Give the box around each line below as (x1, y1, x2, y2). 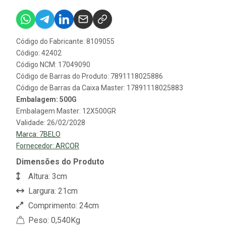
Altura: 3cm (26, 172, 67, 182)
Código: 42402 (16, 49, 62, 58)
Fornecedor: (16, 142, 55, 150)
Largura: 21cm (26, 186, 78, 196)
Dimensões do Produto (16, 157, 104, 167)
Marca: (16, 130, 39, 139)
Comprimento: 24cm (26, 201, 99, 211)
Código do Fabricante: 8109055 (16, 37, 115, 46)
